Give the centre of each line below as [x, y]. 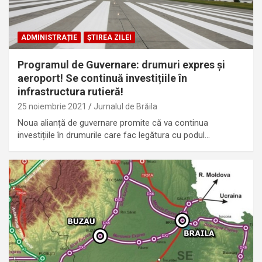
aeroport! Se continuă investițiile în [102, 78]
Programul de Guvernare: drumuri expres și [121, 64]
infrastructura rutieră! [70, 91]
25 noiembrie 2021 [52, 106]
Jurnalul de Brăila [125, 106]
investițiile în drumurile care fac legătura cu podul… [114, 135]
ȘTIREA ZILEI [109, 37]
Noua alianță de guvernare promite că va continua [113, 123]
